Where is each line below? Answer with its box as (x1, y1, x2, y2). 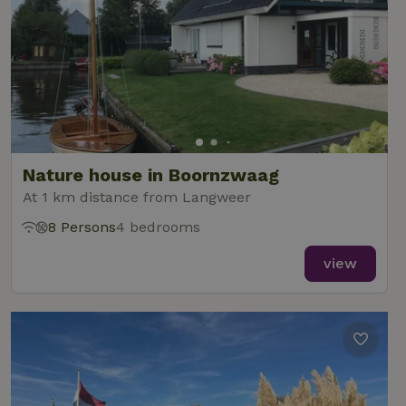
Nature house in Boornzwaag (23, 164, 279, 186)
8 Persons (48, 218, 116, 236)
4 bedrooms (116, 218, 200, 236)
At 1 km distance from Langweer (23, 188, 251, 206)
